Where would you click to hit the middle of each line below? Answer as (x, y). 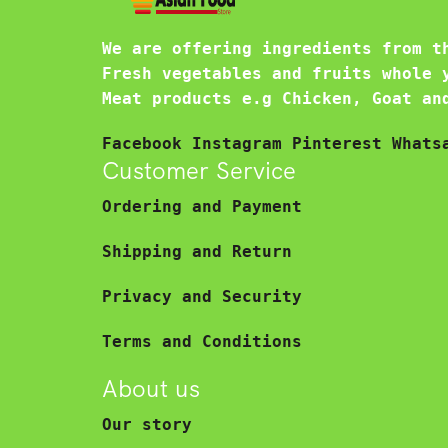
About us (151, 387)
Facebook (147, 144)
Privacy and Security (202, 296)
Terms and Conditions (202, 341)
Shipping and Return (197, 251)
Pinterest (342, 144)
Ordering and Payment (202, 206)
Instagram (242, 144)
